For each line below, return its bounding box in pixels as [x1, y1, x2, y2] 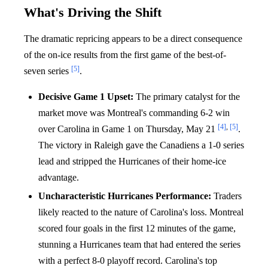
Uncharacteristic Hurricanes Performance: [38, 190, 211, 201]
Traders [211, 190, 242, 201]
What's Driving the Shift [24, 5, 162, 20]
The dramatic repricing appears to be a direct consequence [24, 33, 242, 44]
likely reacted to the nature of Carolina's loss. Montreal [38, 206, 243, 217]
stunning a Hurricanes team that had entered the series [38, 239, 240, 249]
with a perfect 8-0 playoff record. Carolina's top [38, 255, 217, 266]
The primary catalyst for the [133, 91, 240, 102]
